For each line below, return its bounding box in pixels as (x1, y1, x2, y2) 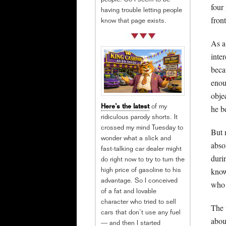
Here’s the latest (101, 104, 149, 111)
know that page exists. (101, 18, 166, 25)
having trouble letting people (101, 7, 182, 14)
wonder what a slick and (101, 136, 171, 143)
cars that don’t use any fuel (101, 210, 181, 217)
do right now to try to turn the (101, 157, 185, 164)
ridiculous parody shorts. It (101, 115, 178, 122)
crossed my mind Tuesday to (101, 125, 183, 132)
